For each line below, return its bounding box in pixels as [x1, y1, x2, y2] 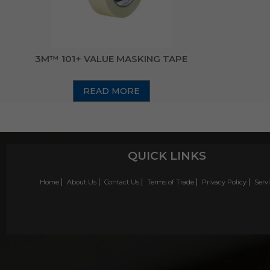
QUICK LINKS [127, 148, 206, 163]
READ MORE [83, 86, 140, 96]
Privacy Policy [202, 177, 247, 186]
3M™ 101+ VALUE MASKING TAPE [35, 53, 188, 64]
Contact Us [104, 177, 140, 186]
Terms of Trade [147, 177, 195, 186]
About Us [67, 177, 97, 186]
